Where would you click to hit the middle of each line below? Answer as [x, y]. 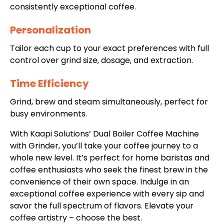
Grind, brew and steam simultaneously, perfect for [109, 102]
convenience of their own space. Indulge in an [99, 182]
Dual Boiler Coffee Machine [146, 134]
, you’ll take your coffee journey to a [128, 146]
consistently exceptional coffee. [73, 7]
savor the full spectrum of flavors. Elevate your [102, 206]
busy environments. [48, 114]
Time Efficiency [49, 84]
